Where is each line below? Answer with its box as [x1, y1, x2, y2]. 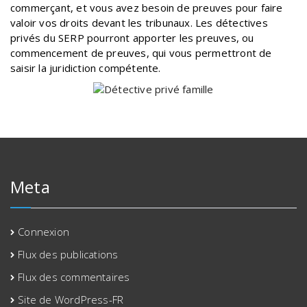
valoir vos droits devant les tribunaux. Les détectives [10, 15, 268, 29]
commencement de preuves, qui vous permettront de [10, 45, 272, 60]
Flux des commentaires [18, 269, 130, 284]
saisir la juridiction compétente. [10, 60, 161, 75]
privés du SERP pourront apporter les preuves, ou [10, 30, 254, 45]
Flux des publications [18, 247, 119, 261]
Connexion [18, 224, 70, 238]
